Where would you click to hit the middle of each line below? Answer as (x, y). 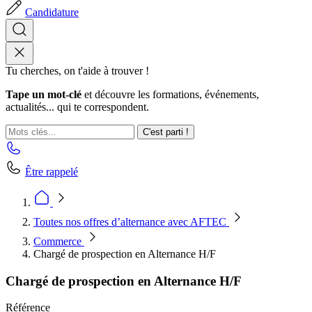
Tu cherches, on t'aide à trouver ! (77, 71)
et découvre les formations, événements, (170, 94)
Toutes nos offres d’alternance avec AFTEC (131, 222)
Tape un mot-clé (44, 94)
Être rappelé (52, 172)
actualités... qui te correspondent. (77, 107)
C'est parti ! (166, 132)
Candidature (52, 12)
